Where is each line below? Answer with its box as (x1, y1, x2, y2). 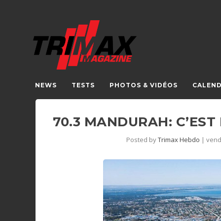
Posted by (126, 135, 158, 144)
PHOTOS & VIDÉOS (110, 81, 178, 89)
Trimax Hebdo (157, 135, 200, 144)
